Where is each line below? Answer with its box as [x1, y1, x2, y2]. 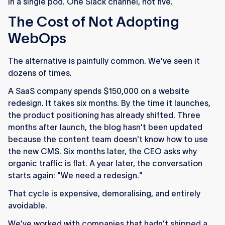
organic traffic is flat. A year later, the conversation [8, 159, 202, 168]
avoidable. [8, 201, 47, 210]
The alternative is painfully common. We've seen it [8, 56, 200, 66]
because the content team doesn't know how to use [8, 135, 208, 144]
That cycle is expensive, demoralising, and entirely [8, 189, 200, 198]
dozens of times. [8, 68, 72, 78]
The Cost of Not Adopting [8, 14, 179, 30]
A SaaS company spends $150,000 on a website [8, 86, 189, 96]
